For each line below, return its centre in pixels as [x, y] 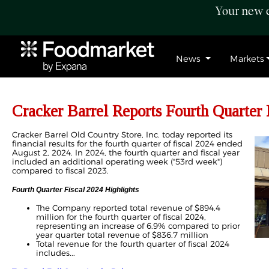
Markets [247, 59]
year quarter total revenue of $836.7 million [123, 235]
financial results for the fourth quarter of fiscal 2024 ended [127, 144]
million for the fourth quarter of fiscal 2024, [121, 217]
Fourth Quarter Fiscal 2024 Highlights [76, 190]
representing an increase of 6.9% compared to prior [138, 226]
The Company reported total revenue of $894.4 [128, 208]
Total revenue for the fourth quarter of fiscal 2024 [133, 244]
